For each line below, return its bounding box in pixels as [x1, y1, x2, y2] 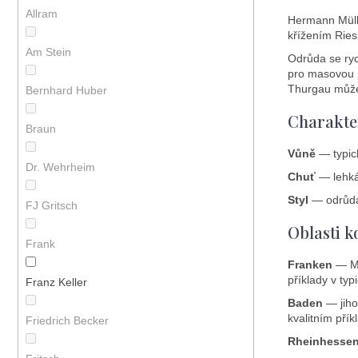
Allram [25, 7, 61, 21]
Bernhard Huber [25, 84, 110, 97]
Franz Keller [25, 276, 90, 289]
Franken [288, 257, 332, 271]
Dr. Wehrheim [25, 161, 98, 174]
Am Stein [25, 46, 74, 59]
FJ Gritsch [25, 199, 81, 213]
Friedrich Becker [25, 314, 112, 328]
